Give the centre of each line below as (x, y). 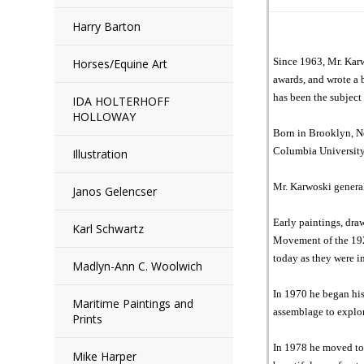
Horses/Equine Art (120, 64)
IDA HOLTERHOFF (121, 101)
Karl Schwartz (108, 229)
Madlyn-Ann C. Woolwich (138, 266)
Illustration (100, 154)
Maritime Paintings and (133, 303)
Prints (88, 319)
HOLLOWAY (104, 117)
